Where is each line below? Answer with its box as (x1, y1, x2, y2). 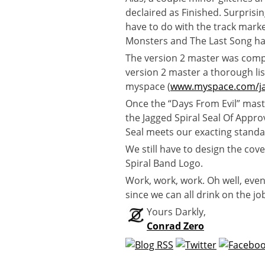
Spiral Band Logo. (125, 157, 203, 170)
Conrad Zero (147, 219, 204, 232)
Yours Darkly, (147, 205, 206, 218)
